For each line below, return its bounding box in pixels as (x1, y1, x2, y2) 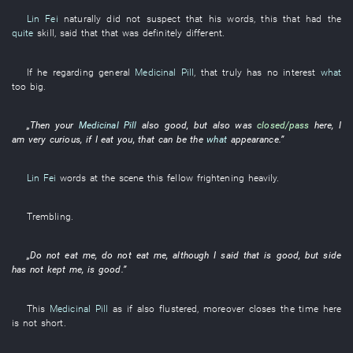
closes (248, 302, 277, 314)
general (98, 65, 131, 78)
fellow (167, 172, 193, 184)
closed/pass (257, 118, 310, 131)
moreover (203, 302, 245, 314)
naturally (64, 13, 102, 25)
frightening (196, 172, 244, 184)
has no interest (247, 65, 316, 78)
